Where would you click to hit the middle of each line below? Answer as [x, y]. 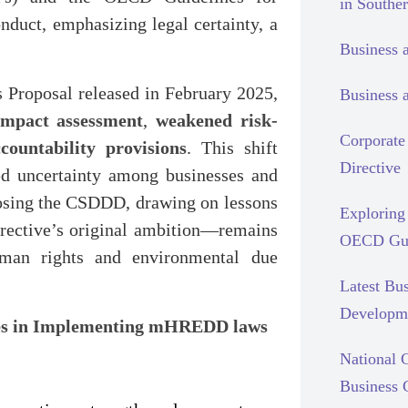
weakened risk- [217, 120]
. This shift [232, 148]
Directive [370, 168]
